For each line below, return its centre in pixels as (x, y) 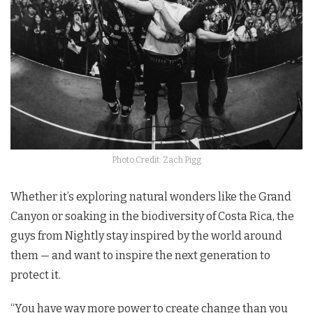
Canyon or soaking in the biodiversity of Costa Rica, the (152, 216)
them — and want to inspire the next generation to (140, 255)
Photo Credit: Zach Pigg (156, 160)
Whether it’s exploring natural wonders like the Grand (151, 196)
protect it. (36, 275)
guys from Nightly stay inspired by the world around (146, 235)
